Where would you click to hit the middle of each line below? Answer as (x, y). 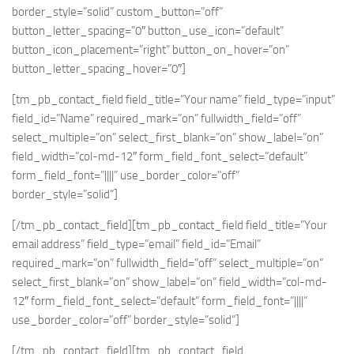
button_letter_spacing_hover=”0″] (99, 68)
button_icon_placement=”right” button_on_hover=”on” (151, 49)
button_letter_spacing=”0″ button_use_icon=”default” (148, 30)
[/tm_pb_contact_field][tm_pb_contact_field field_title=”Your (169, 225)
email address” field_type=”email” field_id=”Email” (136, 244)
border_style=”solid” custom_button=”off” (117, 11)
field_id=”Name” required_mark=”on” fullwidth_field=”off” (156, 118)
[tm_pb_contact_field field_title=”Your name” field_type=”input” (173, 99)
